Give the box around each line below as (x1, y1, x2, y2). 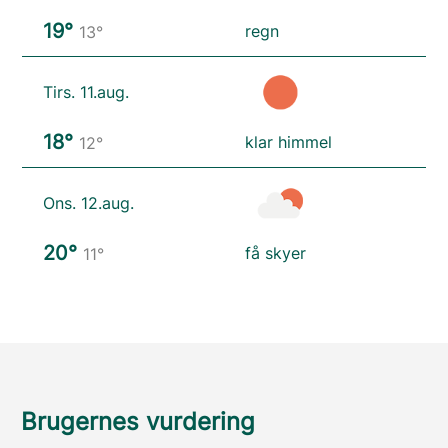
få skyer (245, 243, 306, 264)
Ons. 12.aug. (43, 193, 135, 214)
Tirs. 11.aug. (43, 82, 130, 103)
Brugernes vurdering (21, 407, 255, 437)
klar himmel (245, 132, 332, 153)
